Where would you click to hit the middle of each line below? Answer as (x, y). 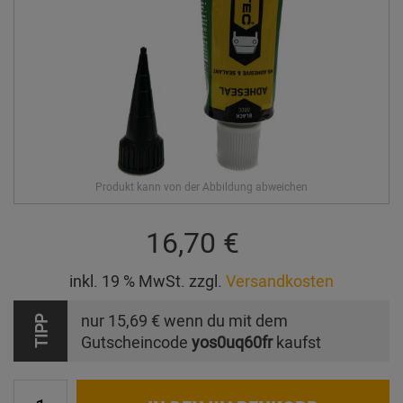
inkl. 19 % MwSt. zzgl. (148, 281)
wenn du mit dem (224, 321)
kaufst (297, 342)
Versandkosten (280, 281)
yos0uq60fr (232, 342)
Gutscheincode (136, 342)
